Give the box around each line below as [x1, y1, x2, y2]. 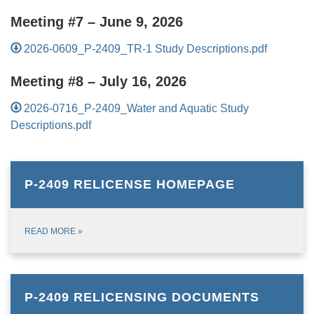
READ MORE [25, 226, 78, 236]
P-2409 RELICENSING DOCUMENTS [25, 289, 259, 304]
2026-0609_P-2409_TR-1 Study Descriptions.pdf [24, 42, 268, 55]
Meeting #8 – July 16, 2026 [11, 73, 186, 89]
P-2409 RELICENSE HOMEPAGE [25, 177, 235, 191]
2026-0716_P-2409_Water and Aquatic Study [24, 102, 250, 114]
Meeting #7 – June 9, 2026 [11, 13, 183, 29]
